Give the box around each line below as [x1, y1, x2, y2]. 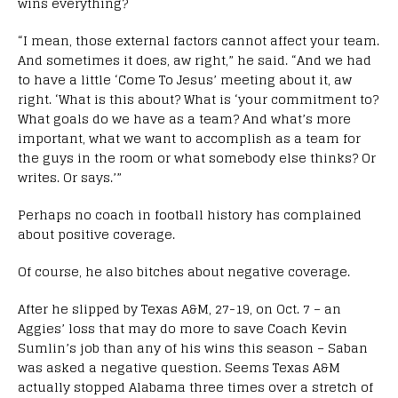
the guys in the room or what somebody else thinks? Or [18, 146, 376, 169]
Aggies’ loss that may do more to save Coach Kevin [18, 316, 347, 339]
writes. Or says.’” [18, 165, 122, 188]
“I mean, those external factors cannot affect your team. [18, 28, 379, 52]
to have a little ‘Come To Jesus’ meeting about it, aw [18, 68, 352, 91]
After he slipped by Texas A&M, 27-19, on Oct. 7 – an [18, 297, 341, 320]
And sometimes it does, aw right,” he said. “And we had [18, 48, 371, 71]
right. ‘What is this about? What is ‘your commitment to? [18, 87, 378, 110]
